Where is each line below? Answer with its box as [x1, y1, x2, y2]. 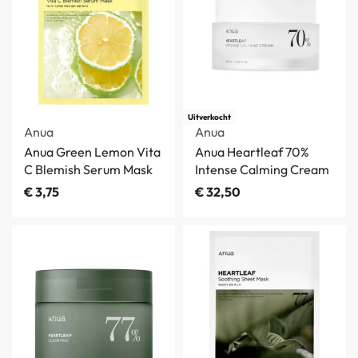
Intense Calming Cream [195, 161, 329, 178]
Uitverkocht [188, 111, 231, 122]
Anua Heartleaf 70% [195, 144, 309, 161]
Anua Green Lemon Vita [24, 144, 161, 161]
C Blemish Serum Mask [24, 161, 153, 178]
